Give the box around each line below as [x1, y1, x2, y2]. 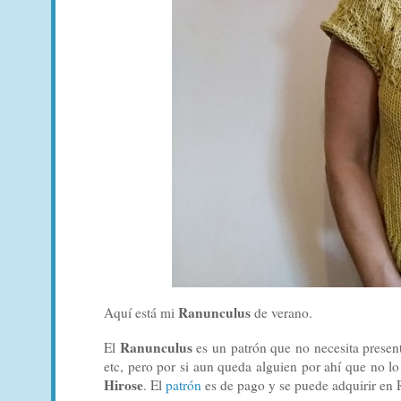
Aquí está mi [104, 303, 178, 321]
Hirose [104, 374, 143, 395]
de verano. [251, 303, 312, 321]
